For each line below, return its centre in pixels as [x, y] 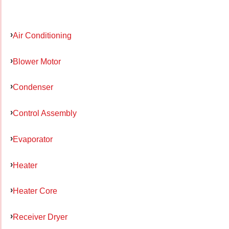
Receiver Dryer [40, 217]
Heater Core [35, 191]
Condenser [33, 87]
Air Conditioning [42, 35]
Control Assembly [45, 113]
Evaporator [33, 139]
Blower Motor [37, 61]
